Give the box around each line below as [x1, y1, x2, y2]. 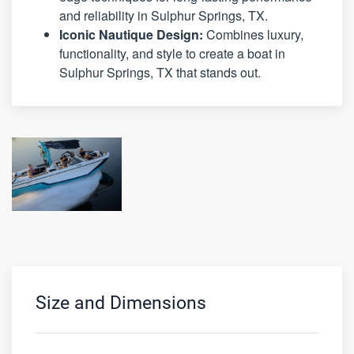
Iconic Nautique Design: [59, 25, 203, 44]
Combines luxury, [203, 25, 303, 44]
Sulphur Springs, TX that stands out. [59, 63, 261, 82]
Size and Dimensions [36, 292, 206, 314]
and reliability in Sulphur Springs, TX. [59, 6, 268, 25]
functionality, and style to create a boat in [59, 44, 285, 63]
